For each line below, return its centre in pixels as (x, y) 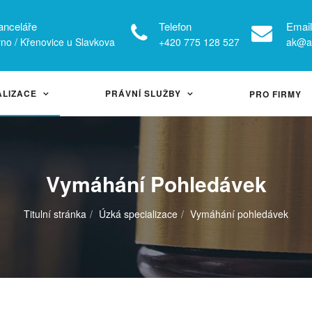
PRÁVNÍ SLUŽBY (143, 93)
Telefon (175, 26)
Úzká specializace (138, 214)
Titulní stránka (55, 214)
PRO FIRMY (275, 94)
